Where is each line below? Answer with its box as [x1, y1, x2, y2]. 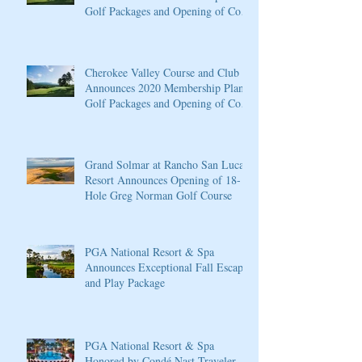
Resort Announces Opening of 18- [85, 172, 241, 187]
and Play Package [85, 275, 165, 290]
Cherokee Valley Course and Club [85, 65, 239, 80]
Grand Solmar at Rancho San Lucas [85, 157, 248, 172]
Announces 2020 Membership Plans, [85, 80, 251, 95]
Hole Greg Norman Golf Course [85, 187, 232, 203]
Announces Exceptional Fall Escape [85, 259, 248, 275]
